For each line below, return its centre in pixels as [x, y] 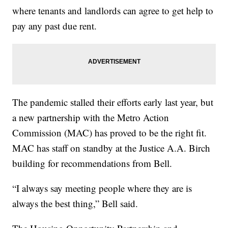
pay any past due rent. [55, 25]
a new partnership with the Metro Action [91, 117]
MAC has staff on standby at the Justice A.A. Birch [111, 148]
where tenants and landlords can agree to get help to [113, 10]
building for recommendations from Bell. [92, 163]
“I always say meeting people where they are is [102, 188]
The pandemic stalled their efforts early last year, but [113, 102]
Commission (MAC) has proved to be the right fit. [110, 132]
